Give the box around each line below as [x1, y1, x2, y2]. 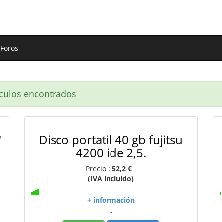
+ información [87, 195, 135, 205]
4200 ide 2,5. [75, 144, 146, 161]
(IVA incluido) [88, 174, 134, 183]
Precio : [86, 164, 112, 173]
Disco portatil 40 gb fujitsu [39, 131, 183, 148]
